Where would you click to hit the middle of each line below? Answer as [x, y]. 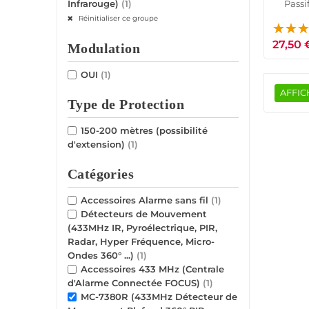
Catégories [101, 175]
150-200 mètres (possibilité [144, 131]
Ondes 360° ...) [102, 256]
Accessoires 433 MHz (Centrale [152, 269]
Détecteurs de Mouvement [144, 214]
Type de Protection [126, 105]
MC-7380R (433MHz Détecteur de [159, 297]
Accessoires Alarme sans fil [146, 200]
